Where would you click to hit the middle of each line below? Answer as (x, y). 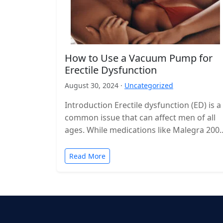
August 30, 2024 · (95, 85)
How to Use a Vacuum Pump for (139, 58)
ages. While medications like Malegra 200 (142, 130)
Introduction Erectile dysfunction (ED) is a (143, 105)
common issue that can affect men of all (140, 117)
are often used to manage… (117, 142)
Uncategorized (149, 85)
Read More (87, 156)
